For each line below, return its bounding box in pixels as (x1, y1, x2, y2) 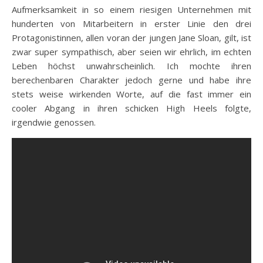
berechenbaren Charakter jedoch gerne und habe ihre (12, 73, 251, 86)
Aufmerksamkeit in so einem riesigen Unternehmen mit (12, 3, 251, 15)
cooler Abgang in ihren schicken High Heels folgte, (12, 102, 251, 114)
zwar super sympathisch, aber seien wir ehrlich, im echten (12, 45, 251, 58)
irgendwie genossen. (12, 116, 96, 128)
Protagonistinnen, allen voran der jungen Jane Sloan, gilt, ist (12, 31, 251, 43)
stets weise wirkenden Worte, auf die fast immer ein (12, 87, 251, 100)
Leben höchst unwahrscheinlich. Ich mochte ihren (12, 59, 251, 72)
